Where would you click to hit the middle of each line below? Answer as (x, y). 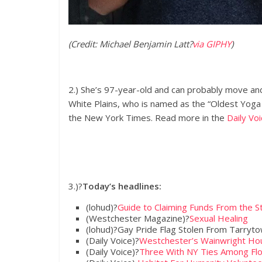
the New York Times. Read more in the (146, 117)
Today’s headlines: (122, 186)
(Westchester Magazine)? (138, 218)
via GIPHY (212, 44)
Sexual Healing (219, 218)
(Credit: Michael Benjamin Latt (129, 44)
